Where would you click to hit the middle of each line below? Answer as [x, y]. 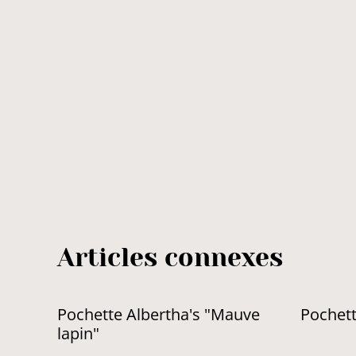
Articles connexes [170, 258]
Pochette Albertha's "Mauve [159, 314]
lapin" [78, 333]
